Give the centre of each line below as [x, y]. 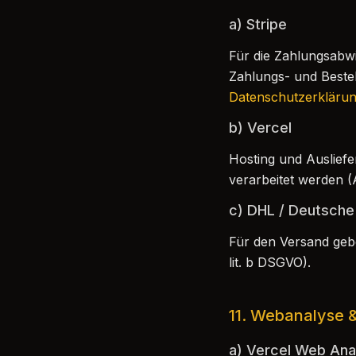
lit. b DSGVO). [270, 262]
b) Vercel [260, 128]
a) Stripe [258, 24]
